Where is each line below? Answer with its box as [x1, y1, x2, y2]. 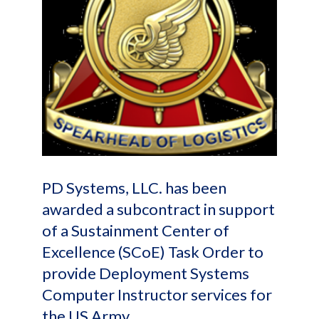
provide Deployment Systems [42, 263, 249, 283]
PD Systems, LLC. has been [42, 178, 226, 197]
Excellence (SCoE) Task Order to [42, 242, 263, 261]
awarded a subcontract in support [42, 199, 275, 219]
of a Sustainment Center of [42, 221, 229, 240]
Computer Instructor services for [42, 285, 272, 304]
